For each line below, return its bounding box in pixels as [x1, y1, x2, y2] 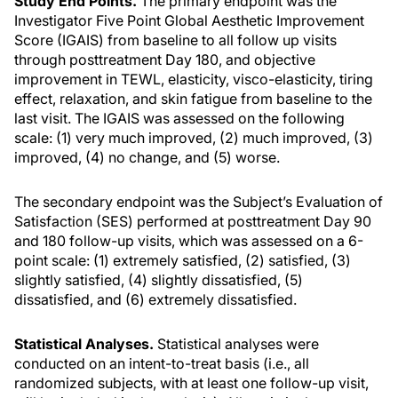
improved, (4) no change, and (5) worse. [14, 148, 280, 166]
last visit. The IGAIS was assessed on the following [14, 109, 345, 127]
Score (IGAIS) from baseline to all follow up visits [14, 31, 337, 49]
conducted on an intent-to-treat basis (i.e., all [14, 354, 309, 372]
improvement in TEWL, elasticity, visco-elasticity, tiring [14, 70, 373, 88]
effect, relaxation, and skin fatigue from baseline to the [14, 90, 372, 107]
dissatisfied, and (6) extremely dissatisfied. [14, 291, 297, 308]
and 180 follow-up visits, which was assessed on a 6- [14, 232, 363, 250]
